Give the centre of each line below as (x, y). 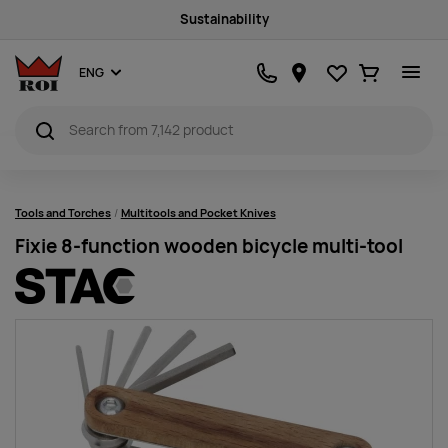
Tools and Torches (63, 213)
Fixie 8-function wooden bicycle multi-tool (209, 246)
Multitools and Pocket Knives (198, 213)
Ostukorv (400, 66)
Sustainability (224, 19)
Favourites (372, 66)
